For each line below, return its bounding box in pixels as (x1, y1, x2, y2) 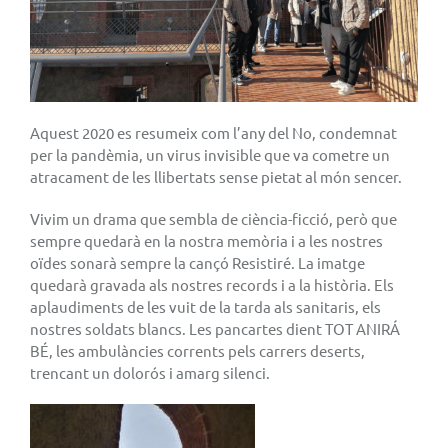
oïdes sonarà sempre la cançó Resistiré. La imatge (30, 252, 365, 272)
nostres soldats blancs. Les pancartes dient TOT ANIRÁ (30, 318, 400, 338)
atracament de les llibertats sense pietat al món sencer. (30, 166, 402, 186)
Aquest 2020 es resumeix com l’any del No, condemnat (30, 122, 397, 142)
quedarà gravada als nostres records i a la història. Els (30, 274, 394, 294)
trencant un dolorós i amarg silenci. (30, 362, 270, 382)
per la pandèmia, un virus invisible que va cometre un (30, 144, 390, 164)
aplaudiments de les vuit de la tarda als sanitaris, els (30, 296, 381, 316)
